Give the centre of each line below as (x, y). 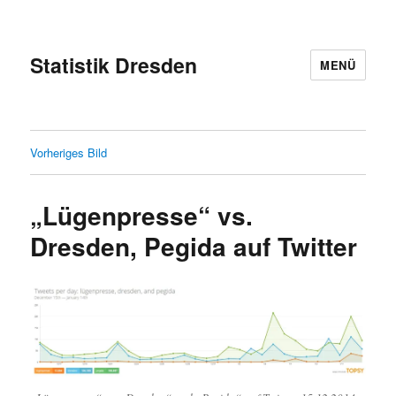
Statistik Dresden (114, 65)
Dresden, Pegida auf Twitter (194, 246)
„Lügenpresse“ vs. (142, 215)
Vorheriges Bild (69, 152)
